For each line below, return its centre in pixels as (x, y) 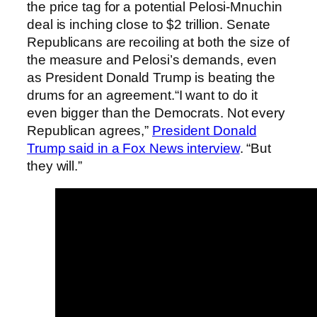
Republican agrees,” (90, 131)
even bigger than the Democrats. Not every (156, 113)
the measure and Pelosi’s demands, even (152, 60)
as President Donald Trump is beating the (151, 78)
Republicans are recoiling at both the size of (158, 42)
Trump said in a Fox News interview (133, 149)
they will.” (54, 166)
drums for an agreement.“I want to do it (143, 96)
